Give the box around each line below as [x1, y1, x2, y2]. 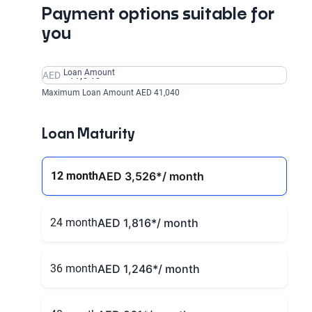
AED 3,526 [98, 169, 156, 183]
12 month [51, 169, 98, 182]
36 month [50, 262, 97, 275]
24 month [50, 216, 97, 229]
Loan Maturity [42, 127, 135, 141]
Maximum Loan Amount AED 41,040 [42, 88, 180, 97]
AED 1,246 [97, 262, 153, 276]
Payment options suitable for [42, 6, 274, 23]
